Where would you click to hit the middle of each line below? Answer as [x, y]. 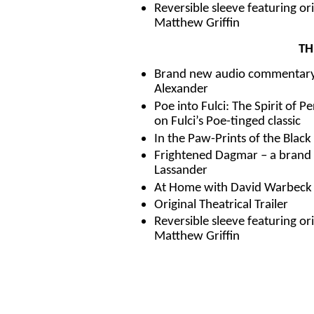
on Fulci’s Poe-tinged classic [227, 123]
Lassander [181, 172]
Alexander [181, 90]
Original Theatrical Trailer [221, 205]
